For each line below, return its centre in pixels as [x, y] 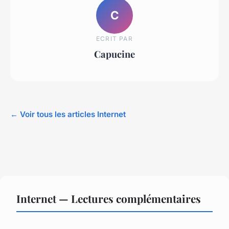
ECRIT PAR [114, 38]
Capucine [114, 54]
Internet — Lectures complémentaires [109, 199]
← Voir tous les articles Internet [68, 114]
